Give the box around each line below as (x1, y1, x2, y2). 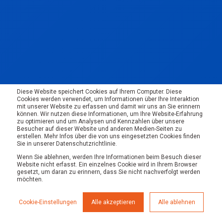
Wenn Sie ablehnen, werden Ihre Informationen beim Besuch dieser (17, 154, 201, 161)
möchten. (17, 176, 43, 183)
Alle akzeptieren (91, 199, 135, 206)
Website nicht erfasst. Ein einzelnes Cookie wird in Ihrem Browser (17, 161, 197, 168)
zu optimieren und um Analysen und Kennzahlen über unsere (17, 118, 184, 125)
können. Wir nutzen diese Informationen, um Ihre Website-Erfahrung (17, 111, 203, 117)
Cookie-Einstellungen (18, 199, 77, 206)
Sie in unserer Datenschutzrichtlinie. (17, 140, 117, 147)
